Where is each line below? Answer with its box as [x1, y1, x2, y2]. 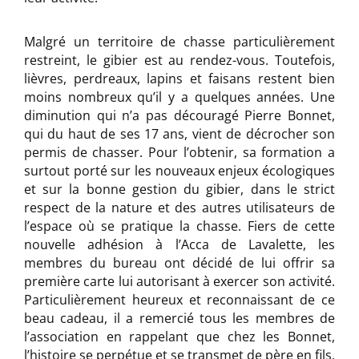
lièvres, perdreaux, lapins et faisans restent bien [24, 70, 335, 87]
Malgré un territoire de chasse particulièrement [24, 33, 335, 50]
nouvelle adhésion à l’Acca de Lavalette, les [24, 236, 335, 253]
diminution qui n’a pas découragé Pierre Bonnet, [24, 107, 335, 124]
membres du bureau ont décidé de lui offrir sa [24, 254, 335, 272]
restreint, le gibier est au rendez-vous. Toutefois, [24, 51, 335, 69]
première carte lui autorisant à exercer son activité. [24, 272, 335, 290]
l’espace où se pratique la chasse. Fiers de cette [24, 217, 335, 235]
